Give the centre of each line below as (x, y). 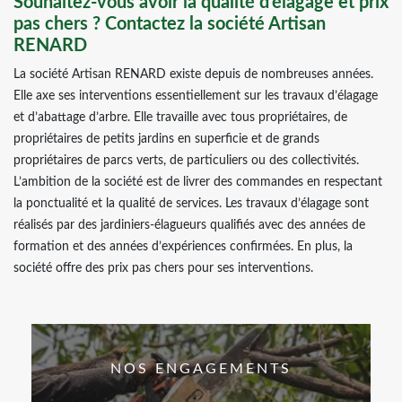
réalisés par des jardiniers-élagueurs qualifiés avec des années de (189, 225)
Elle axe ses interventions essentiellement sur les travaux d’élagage (196, 96)
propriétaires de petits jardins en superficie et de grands (166, 139)
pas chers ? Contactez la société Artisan (170, 24)
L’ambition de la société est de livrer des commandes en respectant (198, 182)
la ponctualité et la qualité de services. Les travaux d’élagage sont (191, 204)
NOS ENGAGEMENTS (201, 369)
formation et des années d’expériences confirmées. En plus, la (183, 247)
